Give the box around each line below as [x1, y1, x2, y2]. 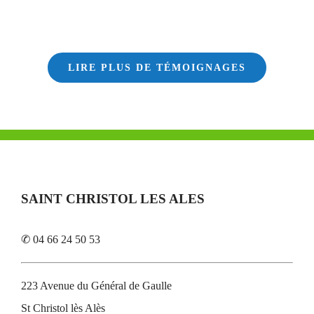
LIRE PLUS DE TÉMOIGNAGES [68, 62, 246, 73]
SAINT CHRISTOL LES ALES [21, 191, 205, 206]
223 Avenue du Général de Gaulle [21, 279, 172, 292]
